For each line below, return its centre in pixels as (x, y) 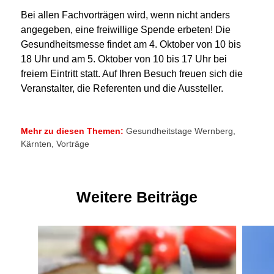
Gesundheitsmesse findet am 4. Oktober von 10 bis (131, 44)
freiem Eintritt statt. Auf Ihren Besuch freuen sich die (131, 74)
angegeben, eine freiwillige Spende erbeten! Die (125, 30)
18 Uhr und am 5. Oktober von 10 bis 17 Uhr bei (124, 59)
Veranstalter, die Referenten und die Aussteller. (122, 88)
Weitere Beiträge (137, 197)
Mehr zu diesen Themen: (72, 131)
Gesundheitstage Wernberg (179, 131)
